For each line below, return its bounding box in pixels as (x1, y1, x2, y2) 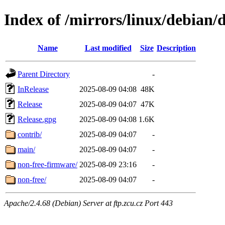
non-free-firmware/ (18, 160, 77, 169)
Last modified (84, 43, 132, 52)
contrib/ (18, 130, 42, 139)
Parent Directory (18, 69, 70, 78)
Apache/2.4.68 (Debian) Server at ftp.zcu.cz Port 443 (4, 198, 173, 207)
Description (157, 43, 196, 52)
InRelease (18, 84, 49, 93)
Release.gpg (18, 115, 56, 124)
